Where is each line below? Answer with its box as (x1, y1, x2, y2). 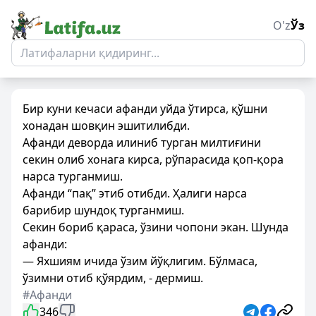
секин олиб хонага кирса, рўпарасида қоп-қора (23, 152, 284, 167)
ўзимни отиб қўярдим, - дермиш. (23, 270, 203, 286)
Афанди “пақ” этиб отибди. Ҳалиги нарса (23, 186, 247, 201)
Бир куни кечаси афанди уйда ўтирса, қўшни (23, 101, 267, 116)
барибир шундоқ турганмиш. (23, 202, 184, 218)
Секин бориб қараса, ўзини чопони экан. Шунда (23, 219, 288, 235)
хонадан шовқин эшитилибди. (23, 118, 190, 133)
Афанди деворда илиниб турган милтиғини (23, 135, 261, 150)
